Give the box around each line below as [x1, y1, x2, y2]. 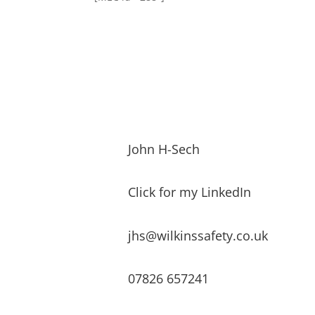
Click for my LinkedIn [127, 184, 251, 201]
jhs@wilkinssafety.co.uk [127, 226, 268, 244]
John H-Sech [127, 140, 200, 157]
